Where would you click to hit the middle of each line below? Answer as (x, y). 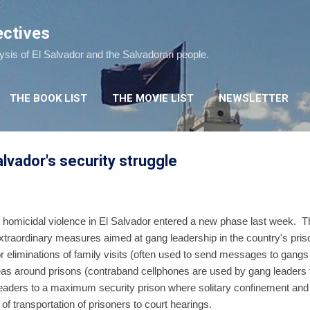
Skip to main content (155, 17)
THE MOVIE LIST (153, 98)
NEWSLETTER (254, 98)
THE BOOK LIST (48, 98)
